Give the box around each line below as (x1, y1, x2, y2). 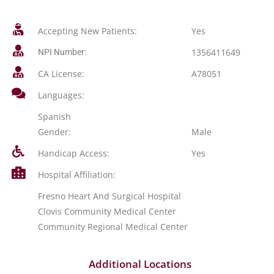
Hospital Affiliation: (37, 169, 116, 180)
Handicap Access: (37, 147, 109, 159)
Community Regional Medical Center (37, 221, 188, 232)
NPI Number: (37, 47, 86, 57)
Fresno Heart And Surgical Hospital (37, 190, 181, 202)
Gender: (37, 126, 71, 138)
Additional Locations (89, 257, 191, 271)
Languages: (37, 89, 84, 101)
